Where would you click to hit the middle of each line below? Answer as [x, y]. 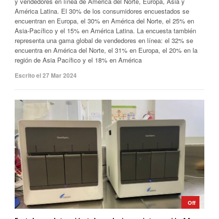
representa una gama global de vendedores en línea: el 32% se [104, 41]
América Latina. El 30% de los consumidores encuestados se [102, 11]
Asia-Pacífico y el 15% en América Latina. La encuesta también [105, 31]
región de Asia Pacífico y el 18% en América [78, 60]
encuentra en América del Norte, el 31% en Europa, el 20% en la [106, 50]
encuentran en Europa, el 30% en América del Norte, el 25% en [104, 21]
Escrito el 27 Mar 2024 [46, 76]
